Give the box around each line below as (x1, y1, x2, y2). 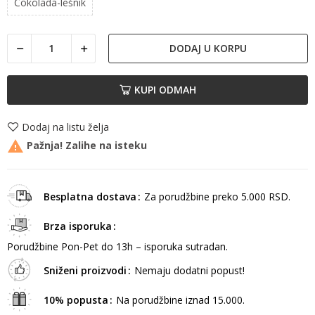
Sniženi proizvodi (43, 264, 127, 278)
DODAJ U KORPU (169, 41, 247, 55)
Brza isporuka (43, 219, 112, 233)
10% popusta (43, 293, 108, 307)
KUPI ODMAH (134, 83, 196, 97)
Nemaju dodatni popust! (134, 264, 245, 278)
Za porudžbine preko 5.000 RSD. (143, 190, 290, 204)
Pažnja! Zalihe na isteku (24, 138, 147, 152)
